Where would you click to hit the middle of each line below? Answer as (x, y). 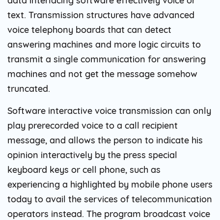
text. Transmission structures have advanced (101, 15)
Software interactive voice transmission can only (109, 110)
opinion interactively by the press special (92, 155)
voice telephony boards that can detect (89, 29)
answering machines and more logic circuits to (104, 44)
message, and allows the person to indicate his (105, 140)
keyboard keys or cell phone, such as (84, 169)
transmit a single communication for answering (107, 59)
